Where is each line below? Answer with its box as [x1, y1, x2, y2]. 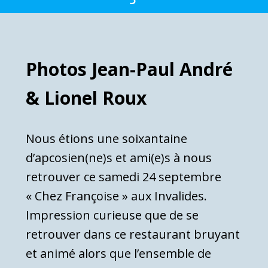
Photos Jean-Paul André [26, 56, 233, 81]
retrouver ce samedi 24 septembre [26, 168, 221, 185]
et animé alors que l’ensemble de [26, 245, 211, 261]
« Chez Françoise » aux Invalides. [26, 187, 207, 204]
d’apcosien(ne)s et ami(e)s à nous [26, 149, 212, 166]
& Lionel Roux [26, 85, 147, 110]
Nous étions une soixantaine [26, 130, 187, 147]
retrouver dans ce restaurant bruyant [26, 226, 240, 242]
